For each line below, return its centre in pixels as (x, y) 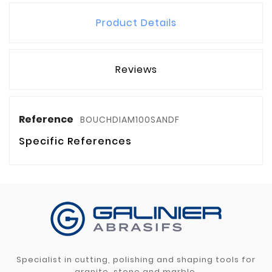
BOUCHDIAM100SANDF (130, 120)
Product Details (136, 23)
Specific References (75, 141)
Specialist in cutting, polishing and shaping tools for (136, 260)
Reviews (136, 70)
